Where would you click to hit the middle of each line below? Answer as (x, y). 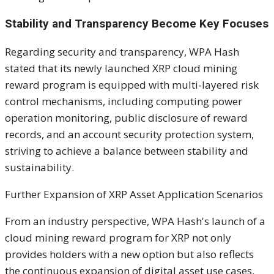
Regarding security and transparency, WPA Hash (122, 51)
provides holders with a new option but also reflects (129, 254)
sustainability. (39, 167)
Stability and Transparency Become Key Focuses (137, 23)
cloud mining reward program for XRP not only (118, 237)
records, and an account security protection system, (129, 134)
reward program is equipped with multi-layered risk (132, 84)
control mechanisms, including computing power (124, 101)
